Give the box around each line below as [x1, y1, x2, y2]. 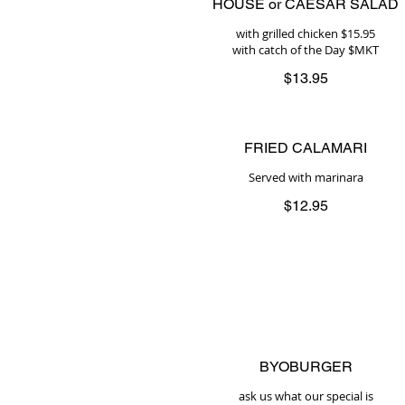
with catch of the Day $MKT [232, 42, 379, 58]
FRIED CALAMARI [244, 139, 367, 156]
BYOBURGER [259, 358, 353, 375]
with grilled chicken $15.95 [236, 25, 375, 42]
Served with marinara [248, 169, 363, 185]
